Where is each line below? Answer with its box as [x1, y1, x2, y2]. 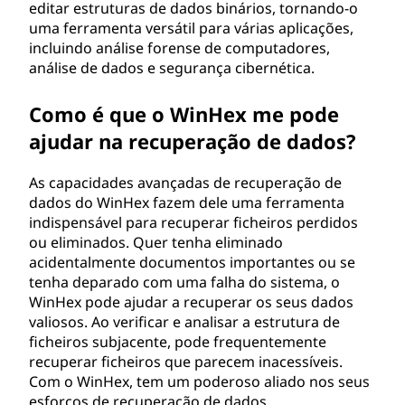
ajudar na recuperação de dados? [29, 127, 356, 155]
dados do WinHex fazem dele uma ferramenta [29, 193, 344, 212]
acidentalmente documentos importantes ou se [29, 252, 355, 272]
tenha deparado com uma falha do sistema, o [29, 272, 340, 292]
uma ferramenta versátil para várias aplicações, [29, 18, 353, 38]
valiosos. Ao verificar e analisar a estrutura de [29, 312, 340, 332]
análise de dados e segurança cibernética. [29, 58, 315, 78]
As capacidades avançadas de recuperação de [29, 173, 342, 193]
